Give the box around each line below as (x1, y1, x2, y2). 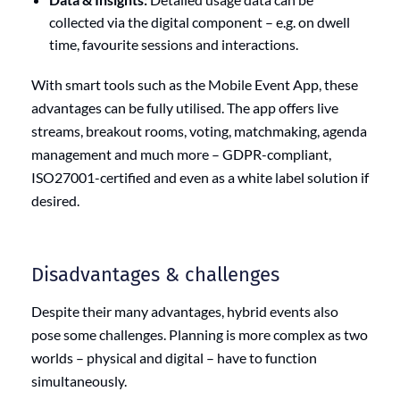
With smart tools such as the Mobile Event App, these (31, 75, 358, 93)
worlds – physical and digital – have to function (31, 348, 317, 366)
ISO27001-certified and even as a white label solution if (31, 168, 369, 186)
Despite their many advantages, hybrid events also (31, 302, 338, 320)
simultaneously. (31, 371, 127, 389)
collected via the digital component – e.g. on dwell (49, 12, 350, 30)
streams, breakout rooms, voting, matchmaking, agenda (31, 121, 367, 139)
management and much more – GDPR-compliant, (31, 145, 331, 162)
